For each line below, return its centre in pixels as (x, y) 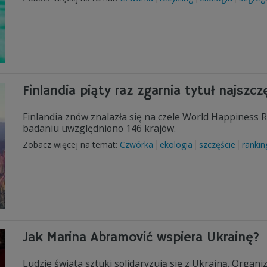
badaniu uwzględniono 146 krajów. (100, 128)
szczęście (217, 145)
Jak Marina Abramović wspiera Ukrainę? (141, 238)
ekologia (176, 145)
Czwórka (136, 145)
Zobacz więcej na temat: (71, 145)
